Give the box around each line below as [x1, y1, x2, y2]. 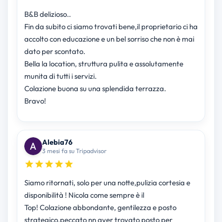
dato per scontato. [24, 47, 85, 56]
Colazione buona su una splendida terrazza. [24, 84, 166, 94]
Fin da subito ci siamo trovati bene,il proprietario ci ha [24, 22, 198, 32]
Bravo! [24, 96, 46, 106]
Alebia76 [42, 137, 72, 147]
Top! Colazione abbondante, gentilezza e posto [24, 203, 176, 213]
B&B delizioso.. [24, 9, 71, 19]
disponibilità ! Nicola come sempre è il [24, 190, 144, 200]
